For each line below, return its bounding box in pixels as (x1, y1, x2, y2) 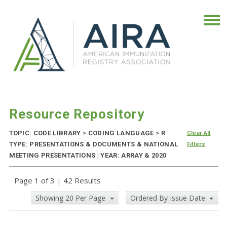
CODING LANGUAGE (86, 129, 156, 137)
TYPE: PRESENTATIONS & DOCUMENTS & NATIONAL (9, 140, 178, 148)
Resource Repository (9, 106, 144, 122)
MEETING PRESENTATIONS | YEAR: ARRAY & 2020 (9, 152, 167, 160)
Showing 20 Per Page (35, 193, 108, 203)
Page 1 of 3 (14, 175, 57, 186)
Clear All (186, 130, 211, 137)
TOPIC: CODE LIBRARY (9, 129, 83, 137)
